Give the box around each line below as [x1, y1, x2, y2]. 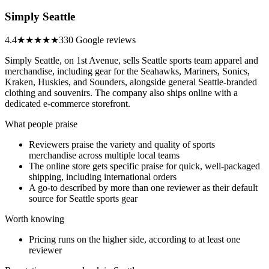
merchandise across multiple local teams [29, 150, 180, 161]
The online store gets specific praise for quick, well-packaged [29, 161, 260, 172]
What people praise [5, 119, 77, 130]
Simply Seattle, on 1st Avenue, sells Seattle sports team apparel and [5, 55, 258, 66]
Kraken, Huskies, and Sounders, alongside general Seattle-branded [5, 77, 257, 88]
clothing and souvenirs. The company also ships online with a [5, 88, 238, 98]
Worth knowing [5, 214, 64, 225]
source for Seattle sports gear [29, 193, 138, 204]
